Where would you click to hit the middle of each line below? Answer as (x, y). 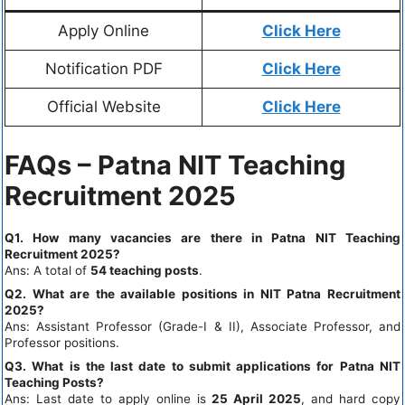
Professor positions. (62, 342)
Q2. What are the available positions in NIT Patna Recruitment (202, 293)
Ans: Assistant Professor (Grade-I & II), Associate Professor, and (202, 326)
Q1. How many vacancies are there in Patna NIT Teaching (202, 237)
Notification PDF (104, 69)
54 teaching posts (145, 270)
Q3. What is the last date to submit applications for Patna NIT (202, 366)
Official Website (104, 107)
